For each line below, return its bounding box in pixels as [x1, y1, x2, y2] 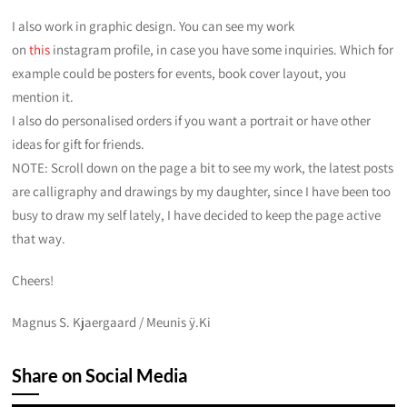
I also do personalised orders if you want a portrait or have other [12, 111, 372, 129]
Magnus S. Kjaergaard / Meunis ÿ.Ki [12, 313, 212, 331]
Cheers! [12, 271, 55, 289]
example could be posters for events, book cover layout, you [12, 64, 347, 82]
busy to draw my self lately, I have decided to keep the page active [12, 205, 382, 223]
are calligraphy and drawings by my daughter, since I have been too [12, 182, 392, 200]
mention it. [12, 87, 74, 105]
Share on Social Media [12, 363, 188, 386]
